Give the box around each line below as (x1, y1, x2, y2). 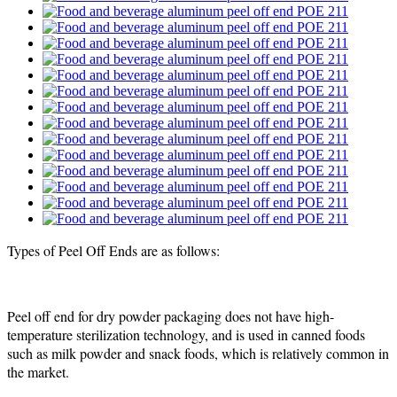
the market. (7, 362, 69, 381)
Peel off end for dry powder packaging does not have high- (7, 306, 334, 325)
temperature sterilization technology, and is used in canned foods (7, 324, 365, 344)
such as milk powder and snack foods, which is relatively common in (7, 343, 389, 362)
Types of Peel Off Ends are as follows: (7, 240, 220, 260)
